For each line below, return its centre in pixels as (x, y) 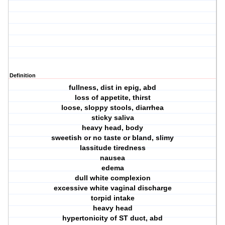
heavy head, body (113, 128)
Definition (23, 76)
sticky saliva (113, 118)
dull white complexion (113, 178)
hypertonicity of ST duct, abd (113, 218)
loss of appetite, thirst (113, 98)
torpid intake (113, 198)
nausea (113, 158)
